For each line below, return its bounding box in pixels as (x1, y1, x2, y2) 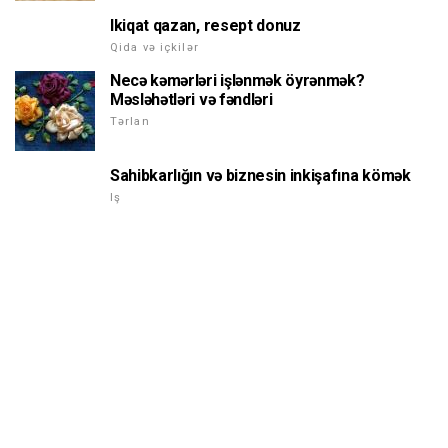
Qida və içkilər (110, 40, 199, 54)
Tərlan (110, 114, 150, 128)
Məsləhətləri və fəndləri (110, 89, 273, 109)
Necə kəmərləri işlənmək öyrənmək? (110, 70, 365, 90)
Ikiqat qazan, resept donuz (110, 15, 301, 35)
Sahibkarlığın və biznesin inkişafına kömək (110, 165, 411, 185)
